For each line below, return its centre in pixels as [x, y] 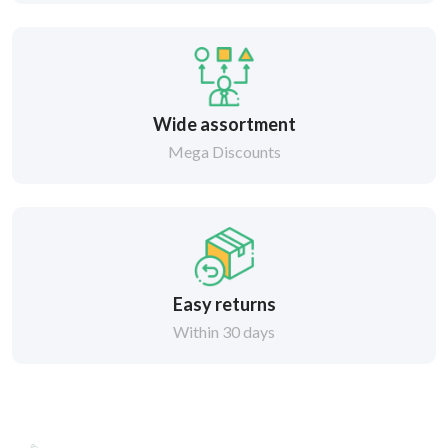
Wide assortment [224, 124]
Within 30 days [224, 331]
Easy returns [224, 304]
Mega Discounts [224, 151]
